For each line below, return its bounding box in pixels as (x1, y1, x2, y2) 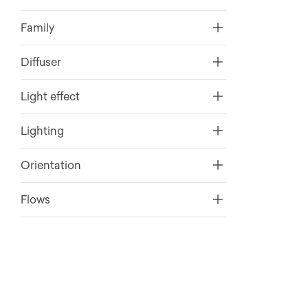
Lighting (20, 122, 64, 140)
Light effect (20, 88, 80, 105)
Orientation (20, 157, 81, 174)
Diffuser (20, 54, 61, 71)
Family (20, 19, 54, 36)
